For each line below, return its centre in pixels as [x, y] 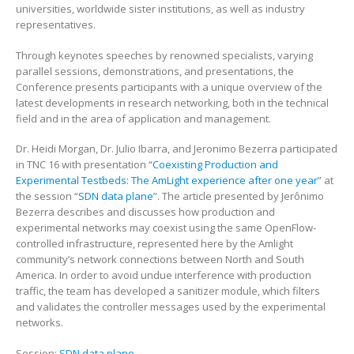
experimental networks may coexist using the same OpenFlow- [166, 228]
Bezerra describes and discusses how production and [145, 212]
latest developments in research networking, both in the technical [172, 102]
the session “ [47, 196]
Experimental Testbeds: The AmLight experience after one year [167, 181]
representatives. [56, 25]
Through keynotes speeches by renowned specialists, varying [164, 55]
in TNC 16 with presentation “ [84, 165]
